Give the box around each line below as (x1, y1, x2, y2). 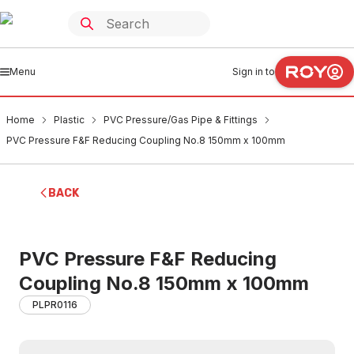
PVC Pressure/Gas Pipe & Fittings (104, 114, 258, 126)
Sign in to (232, 66, 275, 77)
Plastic (54, 114, 85, 126)
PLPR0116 (32, 299, 77, 311)
